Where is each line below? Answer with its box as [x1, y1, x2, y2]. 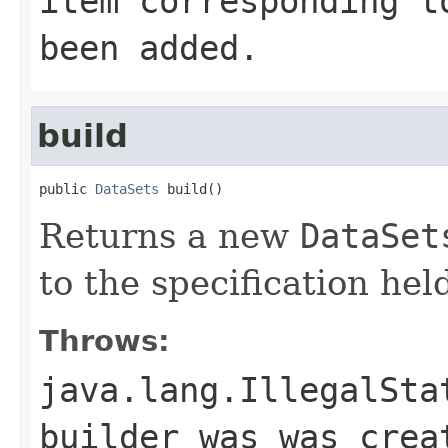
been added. [39, 27, 259, 68]
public [39, 180, 95, 197]
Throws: [39, 323, 170, 358]
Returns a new [39, 215, 300, 256]
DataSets [95, 180, 159, 197]
